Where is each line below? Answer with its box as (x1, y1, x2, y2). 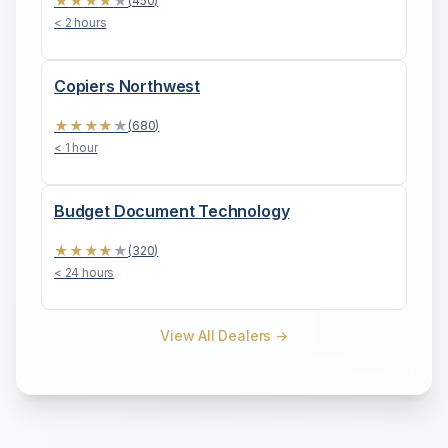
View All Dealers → (160, 327, 288, 344)
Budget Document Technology (54, 201, 290, 221)
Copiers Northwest (54, 76, 201, 96)
